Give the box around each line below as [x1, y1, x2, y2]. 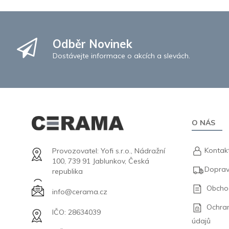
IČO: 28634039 [52, 208, 101, 217]
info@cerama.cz [52, 187, 108, 197]
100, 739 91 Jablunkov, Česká [52, 156, 150, 166]
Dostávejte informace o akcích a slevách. [53, 51, 191, 60]
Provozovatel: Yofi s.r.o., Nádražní [52, 146, 166, 156]
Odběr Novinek [53, 36, 133, 51]
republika [52, 167, 83, 176]
